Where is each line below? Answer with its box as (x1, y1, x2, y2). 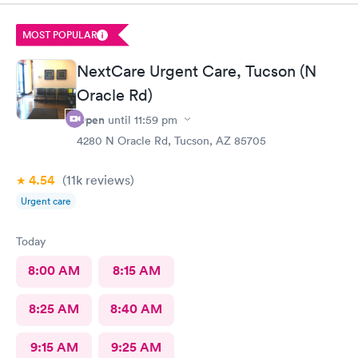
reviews (82, 171, 130, 188)
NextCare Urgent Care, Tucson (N (77, 61, 316, 81)
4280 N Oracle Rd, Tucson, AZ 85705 (77, 133, 266, 148)
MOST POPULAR (22, 27, 97, 42)
